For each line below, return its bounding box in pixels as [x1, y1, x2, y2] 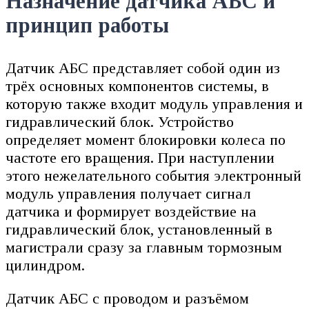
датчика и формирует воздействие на [6, 202, 257, 220]
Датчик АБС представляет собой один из [6, 59, 280, 77]
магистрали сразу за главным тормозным [6, 238, 282, 256]
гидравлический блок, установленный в [6, 220, 272, 238]
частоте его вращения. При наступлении [6, 148, 275, 166]
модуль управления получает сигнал [6, 184, 251, 202]
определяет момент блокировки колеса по [6, 130, 286, 148]
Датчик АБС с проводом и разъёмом [6, 289, 249, 307]
